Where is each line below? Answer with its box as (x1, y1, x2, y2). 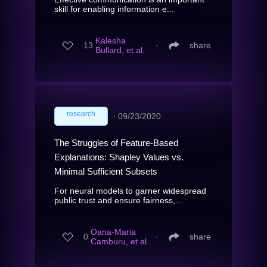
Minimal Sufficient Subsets (54, 166, 157, 176)
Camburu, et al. (91, 237, 149, 247)
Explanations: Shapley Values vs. (54, 151, 184, 162)
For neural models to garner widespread (54, 185, 206, 195)
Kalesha (95, 36, 126, 46)
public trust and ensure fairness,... (54, 195, 182, 205)
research (67, 109, 95, 118)
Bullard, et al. (95, 45, 145, 55)
